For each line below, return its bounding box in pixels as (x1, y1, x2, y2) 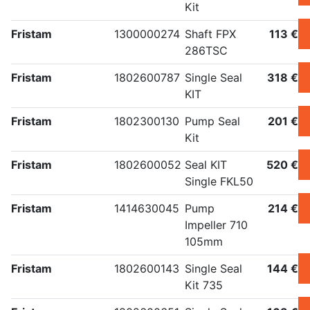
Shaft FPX (185, 27, 236, 42)
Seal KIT (185, 158, 227, 172)
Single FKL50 (185, 174, 253, 189)
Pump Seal (185, 114, 240, 129)
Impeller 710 (185, 218, 248, 232)
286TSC (185, 44, 228, 58)
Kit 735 (185, 278, 223, 293)
